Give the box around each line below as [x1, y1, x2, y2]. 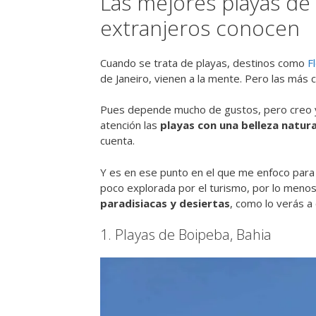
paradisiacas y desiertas [100, 195, 230, 210]
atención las [100, 118, 157, 133]
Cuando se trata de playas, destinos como [100, 55, 308, 70]
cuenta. [100, 133, 135, 148]
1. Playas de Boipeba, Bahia [100, 225, 272, 245]
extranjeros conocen [100, 13, 300, 42]
